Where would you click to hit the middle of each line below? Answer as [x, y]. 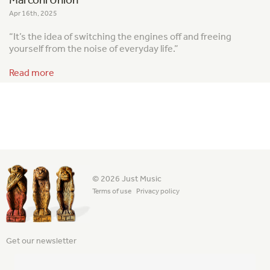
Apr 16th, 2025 [33, 13]
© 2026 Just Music [127, 179]
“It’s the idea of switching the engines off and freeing [120, 37]
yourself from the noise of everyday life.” [94, 49]
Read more [32, 72]
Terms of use [112, 191]
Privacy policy [158, 191]
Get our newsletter [41, 240]
